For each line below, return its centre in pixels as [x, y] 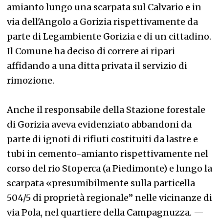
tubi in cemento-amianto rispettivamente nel [108, 154]
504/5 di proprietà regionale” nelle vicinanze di [109, 198]
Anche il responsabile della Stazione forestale [106, 110]
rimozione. [31, 80]
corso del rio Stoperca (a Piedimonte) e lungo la [109, 168]
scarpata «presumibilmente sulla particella [101, 183]
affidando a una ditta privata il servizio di [97, 66]
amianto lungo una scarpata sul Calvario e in [104, 7]
